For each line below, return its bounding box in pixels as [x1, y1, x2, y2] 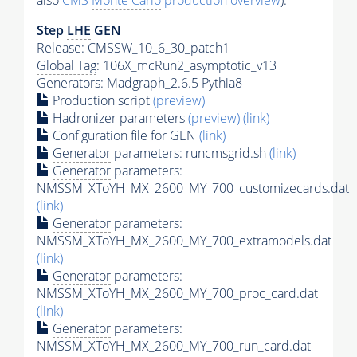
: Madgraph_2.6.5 [100, 74, 202, 92]
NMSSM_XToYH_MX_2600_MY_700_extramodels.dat [37, 232, 331, 250]
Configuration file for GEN [49, 127, 199, 145]
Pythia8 [202, 74, 242, 92]
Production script [49, 92, 153, 110]
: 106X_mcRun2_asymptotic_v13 [96, 57, 277, 75]
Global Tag [37, 57, 96, 75]
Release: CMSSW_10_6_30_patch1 [37, 39, 229, 57]
